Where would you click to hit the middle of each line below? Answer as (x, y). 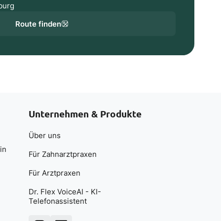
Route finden (38, 24)
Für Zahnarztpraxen (62, 154)
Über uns (44, 135)
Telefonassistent (57, 201)
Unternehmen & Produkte (85, 114)
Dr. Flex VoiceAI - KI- (65, 192)
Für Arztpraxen (54, 173)
